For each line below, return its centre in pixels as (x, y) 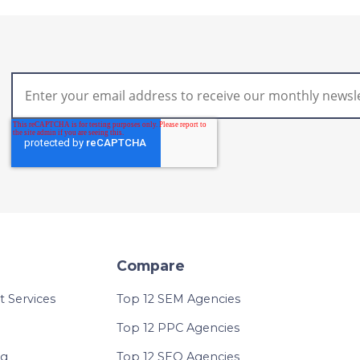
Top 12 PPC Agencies (178, 328)
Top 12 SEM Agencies (179, 299)
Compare (151, 266)
